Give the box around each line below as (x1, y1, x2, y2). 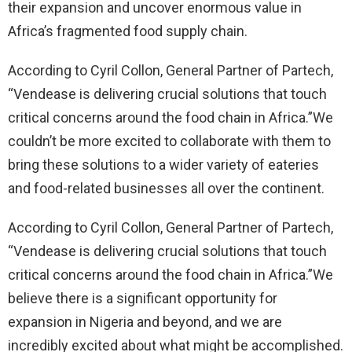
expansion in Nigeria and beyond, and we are (8, 313, 282, 331)
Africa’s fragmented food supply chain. (8, 23, 247, 40)
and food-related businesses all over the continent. (8, 180, 324, 197)
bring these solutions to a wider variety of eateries (8, 156, 319, 174)
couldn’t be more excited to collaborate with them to (8, 133, 331, 150)
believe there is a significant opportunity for (8, 290, 277, 307)
